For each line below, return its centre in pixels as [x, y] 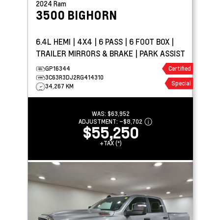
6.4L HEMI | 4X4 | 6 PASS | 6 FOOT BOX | [105, 41]
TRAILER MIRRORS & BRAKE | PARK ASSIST [110, 53]
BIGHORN [92, 15]
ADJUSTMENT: [99, 121]
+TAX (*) [110, 143]
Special [181, 83]
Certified [179, 68]
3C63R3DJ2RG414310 [74, 77]
